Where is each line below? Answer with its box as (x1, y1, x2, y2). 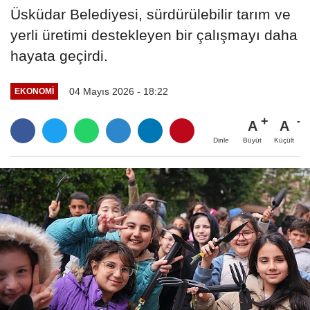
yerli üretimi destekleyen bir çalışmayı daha (10, 27, 298, 44)
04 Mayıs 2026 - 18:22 (69, 85, 168, 97)
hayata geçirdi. (10, 48, 108, 64)
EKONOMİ (14, 86, 54, 96)
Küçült (274, 136, 294, 144)
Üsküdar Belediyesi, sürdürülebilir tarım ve (10, 6, 291, 23)
